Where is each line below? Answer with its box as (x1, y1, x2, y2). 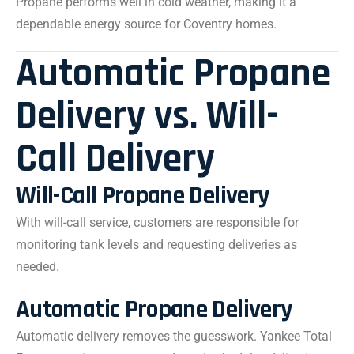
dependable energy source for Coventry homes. (16, 17, 277, 32)
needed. (16, 259, 59, 274)
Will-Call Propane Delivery (16, 179, 269, 212)
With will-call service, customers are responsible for (16, 215, 299, 230)
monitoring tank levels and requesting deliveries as (16, 237, 297, 252)
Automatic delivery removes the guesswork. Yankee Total (16, 329, 332, 344)
